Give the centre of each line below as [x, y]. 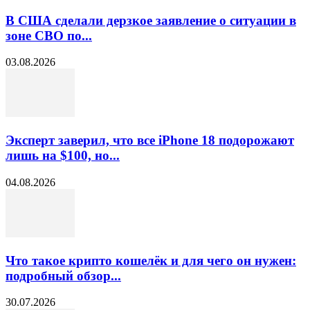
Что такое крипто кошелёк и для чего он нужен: [151, 260]
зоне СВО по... [49, 35]
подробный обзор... [63, 275]
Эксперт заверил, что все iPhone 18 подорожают [150, 140]
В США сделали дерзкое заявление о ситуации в [151, 20]
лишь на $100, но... [63, 156]
